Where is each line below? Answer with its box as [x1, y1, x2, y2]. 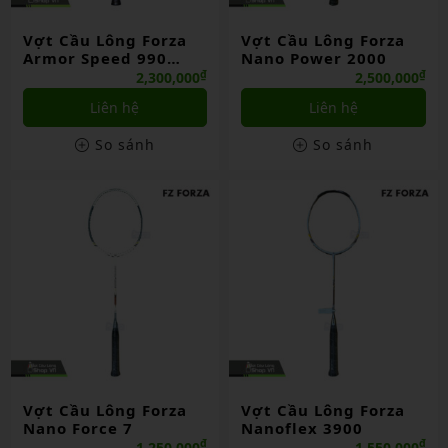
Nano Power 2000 [241, 48, 387, 68]
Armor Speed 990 [22, 48, 167, 68]
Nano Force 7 [22, 417, 133, 438]
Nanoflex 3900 [241, 417, 363, 438]
